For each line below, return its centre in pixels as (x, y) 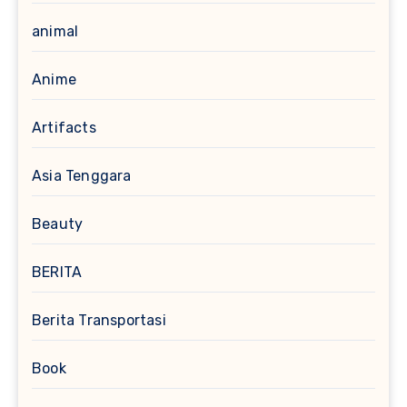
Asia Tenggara (82, 175)
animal (55, 31)
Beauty (58, 223)
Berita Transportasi (99, 320)
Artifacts (64, 127)
